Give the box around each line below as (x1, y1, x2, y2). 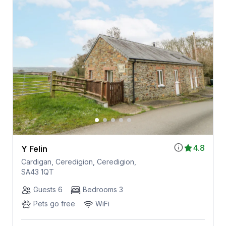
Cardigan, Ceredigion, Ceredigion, (21, 157, 136, 166)
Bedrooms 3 (82, 185, 123, 194)
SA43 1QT (21, 167, 54, 177)
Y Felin (21, 144, 47, 154)
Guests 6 (33, 185, 63, 194)
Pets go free (33, 199, 75, 208)
